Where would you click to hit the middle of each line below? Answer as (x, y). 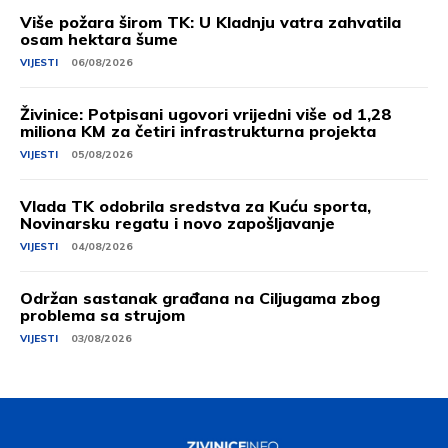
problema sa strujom (102, 315)
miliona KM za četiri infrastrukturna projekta (198, 131)
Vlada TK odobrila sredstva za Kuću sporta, (195, 206)
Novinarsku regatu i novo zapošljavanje (177, 223)
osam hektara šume (99, 39)
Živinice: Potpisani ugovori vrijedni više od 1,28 (206, 114)
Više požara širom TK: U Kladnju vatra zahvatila (210, 22)
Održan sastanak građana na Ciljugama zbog (200, 298)
